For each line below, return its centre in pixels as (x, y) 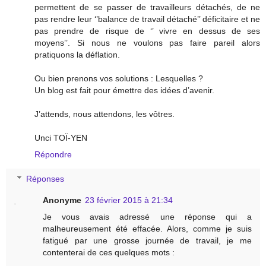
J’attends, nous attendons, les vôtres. (104, 114)
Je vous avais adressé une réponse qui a (147, 217)
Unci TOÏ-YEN (61, 137)
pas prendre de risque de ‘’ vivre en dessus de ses (147, 31)
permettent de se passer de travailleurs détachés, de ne (147, 7)
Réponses (45, 179)
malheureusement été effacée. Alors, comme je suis (147, 229)
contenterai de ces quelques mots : (109, 253)
